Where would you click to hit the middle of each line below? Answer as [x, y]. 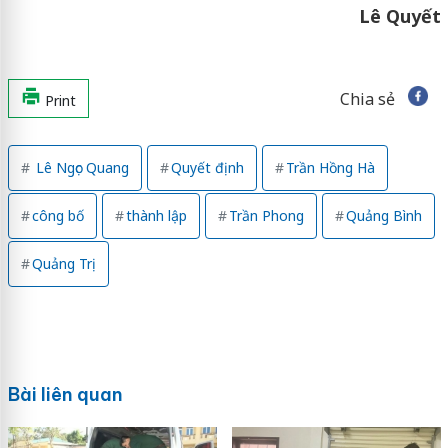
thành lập [156, 216]
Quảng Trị [63, 264]
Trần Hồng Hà [330, 168]
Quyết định [207, 168]
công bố [57, 216]
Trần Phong [266, 216]
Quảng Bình [383, 216]
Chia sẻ [367, 99]
